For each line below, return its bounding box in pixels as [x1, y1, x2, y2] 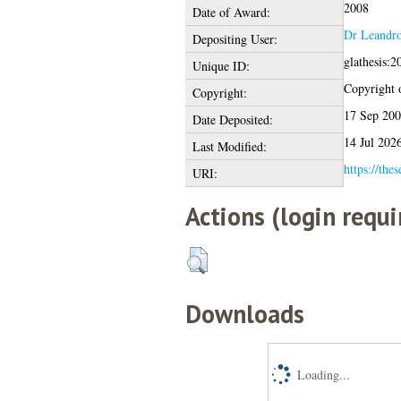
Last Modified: [192, 137, 267, 155]
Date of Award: [192, 3, 270, 21]
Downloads [184, 296, 304, 330]
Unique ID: [192, 56, 250, 74]
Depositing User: [192, 30, 277, 47]
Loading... [296, 365, 350, 383]
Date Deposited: [192, 110, 273, 128]
